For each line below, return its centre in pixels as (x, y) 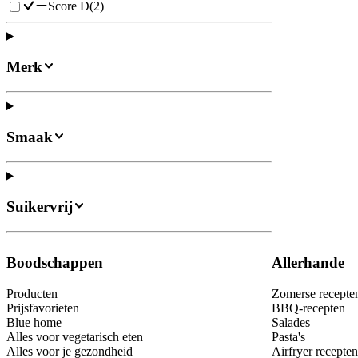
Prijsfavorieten (43, 308)
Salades (291, 322)
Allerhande (308, 262)
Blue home (34, 322)
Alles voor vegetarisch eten (75, 336)
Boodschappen (55, 262)
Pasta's (288, 336)
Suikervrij (40, 207)
